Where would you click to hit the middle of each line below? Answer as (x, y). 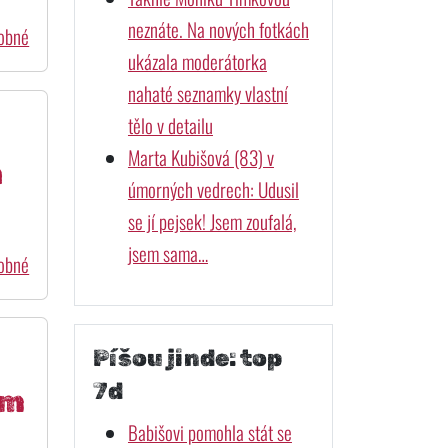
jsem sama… (167, 253)
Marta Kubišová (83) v (200, 157)
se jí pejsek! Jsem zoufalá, (212, 221)
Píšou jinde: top (187, 358)
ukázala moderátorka (197, 61)
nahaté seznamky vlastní (207, 93)
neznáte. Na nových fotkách (218, 29)
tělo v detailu (170, 125)
